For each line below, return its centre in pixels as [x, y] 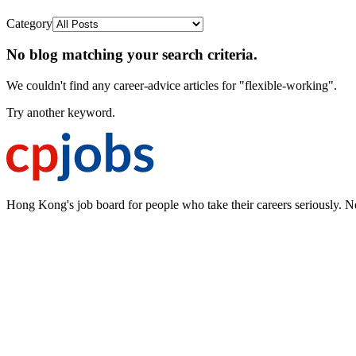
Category [29, 23]
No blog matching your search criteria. [132, 55]
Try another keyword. [61, 113]
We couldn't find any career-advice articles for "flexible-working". [172, 86]
